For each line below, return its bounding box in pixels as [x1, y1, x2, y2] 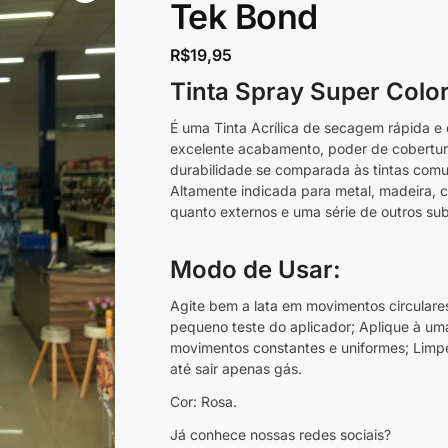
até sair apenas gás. [169, 359, 302, 377]
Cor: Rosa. [169, 392, 237, 410]
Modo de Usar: [169, 254, 341, 284]
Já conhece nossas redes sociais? [169, 425, 391, 443]
